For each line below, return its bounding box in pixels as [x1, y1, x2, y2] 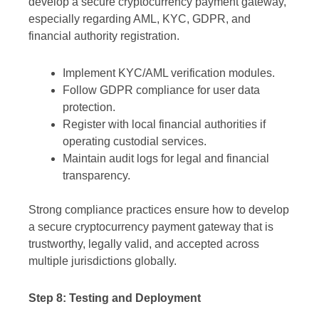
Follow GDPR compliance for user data [63, 84, 260, 97]
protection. [63, 101, 115, 114]
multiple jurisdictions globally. [28, 255, 177, 268]
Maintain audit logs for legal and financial [63, 152, 269, 165]
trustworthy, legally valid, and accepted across [28, 238, 259, 251]
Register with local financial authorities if [63, 118, 266, 131]
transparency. [63, 169, 130, 182]
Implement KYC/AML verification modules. [63, 67, 275, 80]
